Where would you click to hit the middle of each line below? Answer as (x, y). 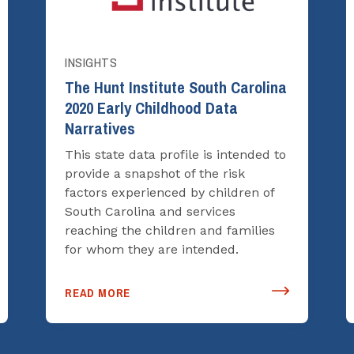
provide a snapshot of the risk (155, 173)
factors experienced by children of (169, 192)
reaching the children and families (170, 230)
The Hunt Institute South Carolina (176, 87)
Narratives (100, 128)
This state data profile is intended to (175, 154)
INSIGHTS (91, 62)
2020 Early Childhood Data (151, 108)
